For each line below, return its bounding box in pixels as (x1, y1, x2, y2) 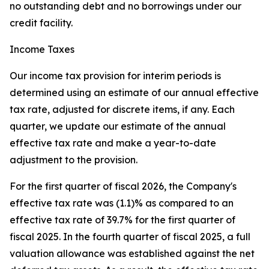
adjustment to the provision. (10, 154, 138, 166)
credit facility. (10, 17, 73, 29)
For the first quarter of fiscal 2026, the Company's (10, 180, 237, 193)
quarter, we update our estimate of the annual (10, 120, 226, 133)
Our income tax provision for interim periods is (10, 70, 221, 82)
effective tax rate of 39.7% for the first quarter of (10, 214, 235, 226)
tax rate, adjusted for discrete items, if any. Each (10, 103, 235, 116)
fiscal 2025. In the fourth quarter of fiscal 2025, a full (10, 231, 250, 243)
